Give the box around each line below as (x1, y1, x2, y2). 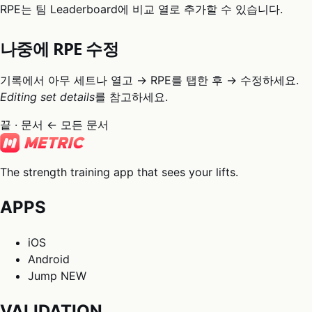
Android (28, 252, 70, 267)
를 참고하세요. (95, 90, 168, 104)
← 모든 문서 (47, 118, 109, 132)
